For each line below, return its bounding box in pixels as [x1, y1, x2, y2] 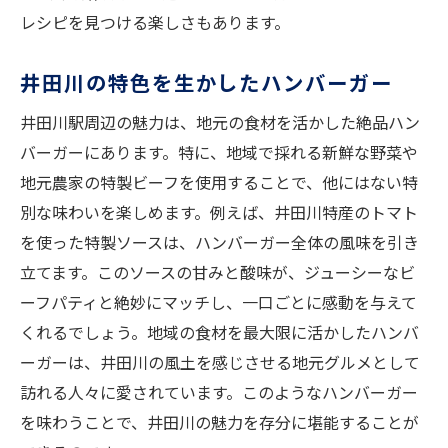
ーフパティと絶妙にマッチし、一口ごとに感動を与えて [20, 290, 417, 315]
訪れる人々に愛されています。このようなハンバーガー [20, 380, 418, 405]
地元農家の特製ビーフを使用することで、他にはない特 [20, 170, 418, 195]
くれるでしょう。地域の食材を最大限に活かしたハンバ [20, 320, 419, 345]
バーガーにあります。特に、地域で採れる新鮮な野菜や [20, 140, 418, 165]
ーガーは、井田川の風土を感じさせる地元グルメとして [20, 350, 420, 375]
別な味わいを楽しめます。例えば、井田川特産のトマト [20, 200, 418, 225]
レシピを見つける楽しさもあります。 [20, 10, 290, 35]
